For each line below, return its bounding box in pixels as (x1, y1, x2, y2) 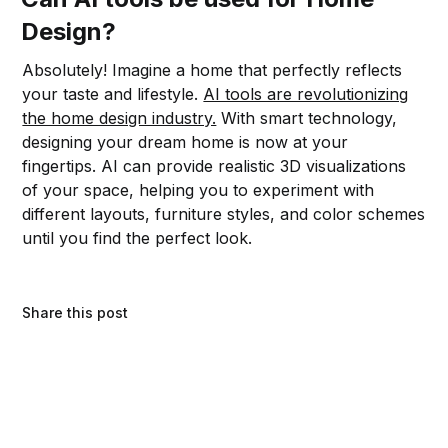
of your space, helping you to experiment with (22, 179, 375, 200)
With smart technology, (216, 107, 398, 128)
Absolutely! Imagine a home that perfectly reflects (22, 59, 403, 80)
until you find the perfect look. (22, 227, 253, 248)
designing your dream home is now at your (22, 131, 349, 152)
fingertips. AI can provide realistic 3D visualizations (22, 155, 407, 176)
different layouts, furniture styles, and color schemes (22, 203, 426, 224)
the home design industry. (22, 107, 217, 128)
